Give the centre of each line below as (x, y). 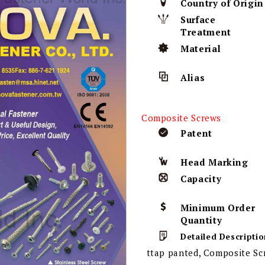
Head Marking (214, 162)
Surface (198, 20)
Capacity (201, 178)
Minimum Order (218, 207)
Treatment (206, 32)
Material (201, 49)
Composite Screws (181, 117)
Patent (196, 133)
